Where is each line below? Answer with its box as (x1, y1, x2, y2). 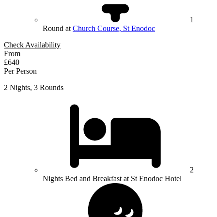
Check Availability (4, 41, 61, 49)
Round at (43, 24, 73, 33)
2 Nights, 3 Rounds (4, 83, 63, 92)
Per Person (4, 67, 37, 76)
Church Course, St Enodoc (73, 24, 155, 33)
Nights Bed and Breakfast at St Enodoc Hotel (43, 174, 182, 183)
